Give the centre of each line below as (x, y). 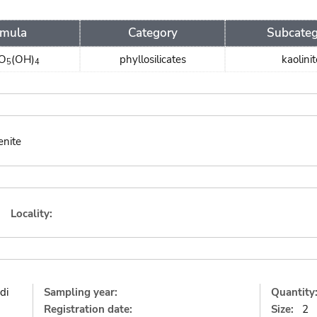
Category (152, 33)
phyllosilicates (152, 59)
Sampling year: (80, 292)
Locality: (31, 214)
